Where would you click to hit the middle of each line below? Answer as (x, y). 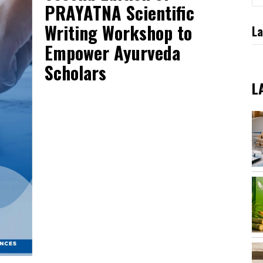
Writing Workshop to (118, 33)
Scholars (75, 73)
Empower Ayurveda (112, 53)
